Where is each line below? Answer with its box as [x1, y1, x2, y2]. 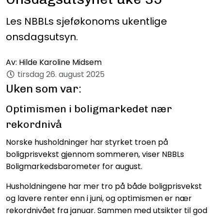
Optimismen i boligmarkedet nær [6, 103, 172, 115]
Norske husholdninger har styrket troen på [6, 137, 168, 148]
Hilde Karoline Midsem [19, 57, 102, 68]
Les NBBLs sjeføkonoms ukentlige [6, 15, 167, 29]
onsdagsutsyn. [6, 30, 78, 44]
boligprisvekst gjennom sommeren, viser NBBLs [6, 149, 184, 160]
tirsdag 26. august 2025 [15, 69, 105, 80]
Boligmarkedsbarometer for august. [6, 161, 144, 172]
